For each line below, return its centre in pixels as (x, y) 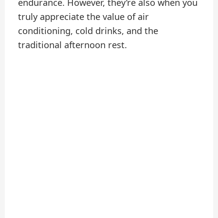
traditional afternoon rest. (73, 45)
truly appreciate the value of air (84, 16)
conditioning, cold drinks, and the (88, 30)
